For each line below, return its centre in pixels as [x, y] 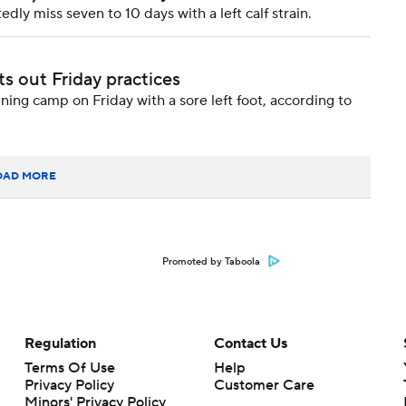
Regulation [60, 343]
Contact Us [250, 343]
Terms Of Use [69, 368]
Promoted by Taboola [211, 262]
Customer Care [264, 385]
